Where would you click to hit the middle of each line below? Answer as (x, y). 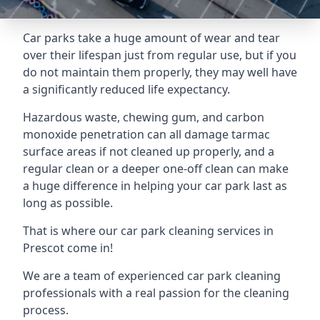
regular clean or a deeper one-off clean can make (156, 169)
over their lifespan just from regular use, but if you (160, 55)
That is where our (72, 231)
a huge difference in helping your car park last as (155, 186)
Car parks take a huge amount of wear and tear (151, 38)
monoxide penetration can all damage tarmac (146, 134)
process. (46, 310)
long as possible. (68, 203)
